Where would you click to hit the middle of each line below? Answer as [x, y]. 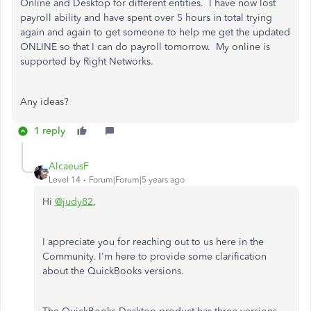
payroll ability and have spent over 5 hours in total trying [146, 18]
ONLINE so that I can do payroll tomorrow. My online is [145, 47]
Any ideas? [44, 102]
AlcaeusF [69, 166]
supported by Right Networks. [87, 61]
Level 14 [65, 180]
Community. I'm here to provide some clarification [154, 257]
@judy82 [74, 202]
